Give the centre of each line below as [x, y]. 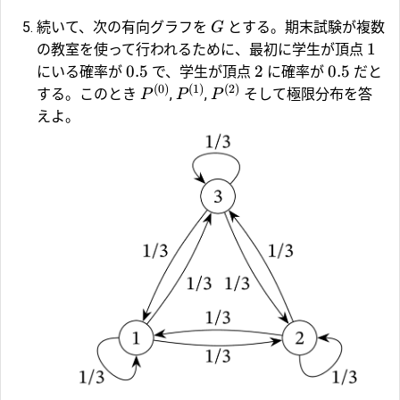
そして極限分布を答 [307, 95]
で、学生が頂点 [201, 72]
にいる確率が [81, 72]
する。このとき [88, 95]
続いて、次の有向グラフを [124, 28]
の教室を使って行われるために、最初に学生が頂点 [202, 50]
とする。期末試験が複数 [304, 28]
